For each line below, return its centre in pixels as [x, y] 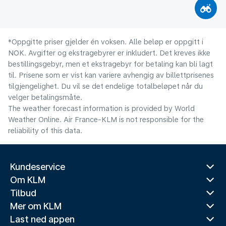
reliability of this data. [45, 130]
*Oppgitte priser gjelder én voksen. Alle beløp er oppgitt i [106, 42]
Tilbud [23, 193]
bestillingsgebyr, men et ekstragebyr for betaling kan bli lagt [110, 64]
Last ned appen [42, 219]
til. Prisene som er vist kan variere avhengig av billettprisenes [111, 75]
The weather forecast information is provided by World [101, 108]
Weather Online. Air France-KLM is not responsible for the [106, 119]
